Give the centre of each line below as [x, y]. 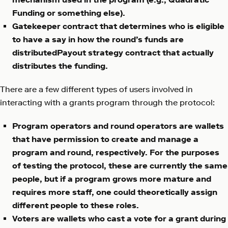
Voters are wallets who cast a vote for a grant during [119, 219]
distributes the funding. [60, 66]
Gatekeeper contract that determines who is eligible [118, 26]
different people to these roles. [76, 206]
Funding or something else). [69, 13]
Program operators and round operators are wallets [118, 126]
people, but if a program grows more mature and [112, 179]
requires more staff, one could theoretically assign [115, 192]
